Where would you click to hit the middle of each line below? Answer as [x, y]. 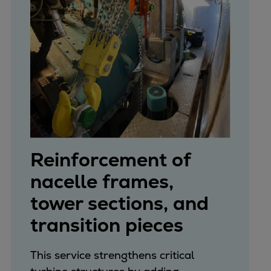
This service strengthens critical [112, 255]
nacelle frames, [102, 181]
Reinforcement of [110, 159]
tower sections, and [119, 203]
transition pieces [106, 225]
